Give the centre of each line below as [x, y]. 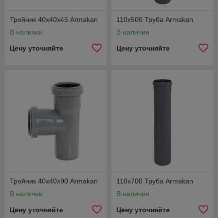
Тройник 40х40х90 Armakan [54, 181]
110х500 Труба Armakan [155, 19]
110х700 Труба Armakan [155, 181]
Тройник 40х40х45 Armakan [54, 19]
